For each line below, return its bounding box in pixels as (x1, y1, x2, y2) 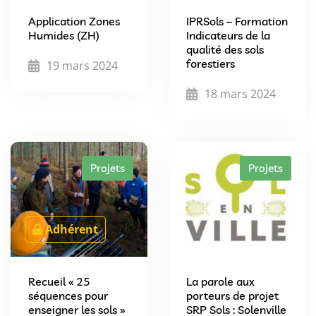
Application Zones (28, 13, 120, 28)
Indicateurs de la (186, 28, 270, 42)
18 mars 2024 (205, 85, 276, 102)
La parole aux (186, 274, 255, 288)
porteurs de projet (186, 288, 279, 303)
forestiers (186, 56, 235, 71)
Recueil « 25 (28, 274, 90, 288)
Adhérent (45, 221, 98, 237)
